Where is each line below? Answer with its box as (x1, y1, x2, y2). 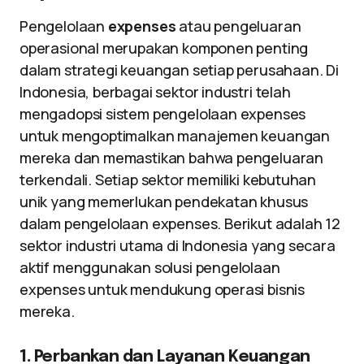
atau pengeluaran (175, 16, 301, 36)
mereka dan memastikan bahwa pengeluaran (19, 148, 323, 167)
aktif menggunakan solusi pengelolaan (19, 258, 280, 277)
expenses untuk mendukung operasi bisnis (19, 279, 305, 299)
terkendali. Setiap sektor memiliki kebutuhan (19, 170, 317, 189)
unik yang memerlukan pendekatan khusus (19, 192, 309, 211)
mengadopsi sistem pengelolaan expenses (19, 104, 306, 123)
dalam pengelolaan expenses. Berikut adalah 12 (19, 214, 340, 233)
